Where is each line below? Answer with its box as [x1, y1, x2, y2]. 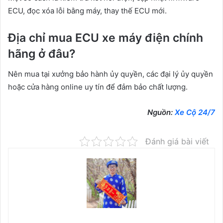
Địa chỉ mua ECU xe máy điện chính [8, 31, 203, 45]
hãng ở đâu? [8, 47, 76, 61]
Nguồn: [147, 107, 175, 117]
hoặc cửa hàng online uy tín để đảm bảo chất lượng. [8, 82, 188, 92]
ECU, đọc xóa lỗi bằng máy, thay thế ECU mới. [8, 6, 167, 16]
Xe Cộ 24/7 [175, 107, 215, 117]
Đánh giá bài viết [145, 136, 209, 146]
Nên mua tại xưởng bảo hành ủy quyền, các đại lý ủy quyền [8, 69, 213, 79]
